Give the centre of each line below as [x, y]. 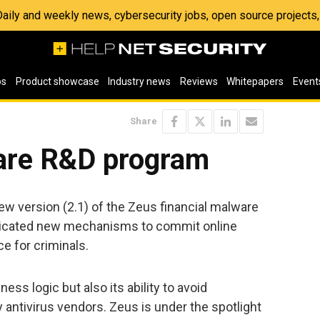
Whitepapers [255, 81]
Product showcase [57, 81]
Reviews [199, 81]
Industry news [140, 81]
